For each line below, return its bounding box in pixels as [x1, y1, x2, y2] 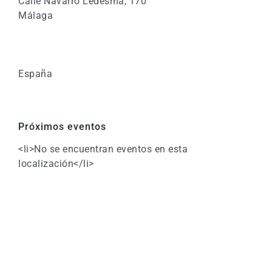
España [18, 67, 52, 80]
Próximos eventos [18, 120, 106, 132]
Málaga [18, 9, 53, 21]
